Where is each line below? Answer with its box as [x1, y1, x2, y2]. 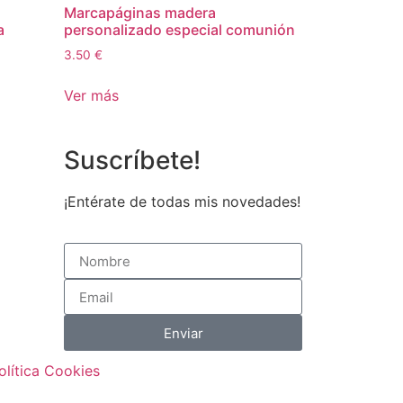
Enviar [163, 324, 203, 342]
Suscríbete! [64, 144, 201, 175]
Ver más [64, 85, 119, 104]
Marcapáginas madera [64, 3, 216, 22]
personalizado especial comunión [64, 20, 295, 39]
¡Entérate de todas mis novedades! [64, 192, 300, 210]
